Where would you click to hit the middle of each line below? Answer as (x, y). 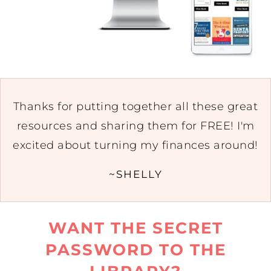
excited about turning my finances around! (135, 145)
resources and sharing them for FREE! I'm (135, 126)
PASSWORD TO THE (135, 250)
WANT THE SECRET (135, 228)
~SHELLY (135, 174)
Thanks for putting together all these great (135, 106)
